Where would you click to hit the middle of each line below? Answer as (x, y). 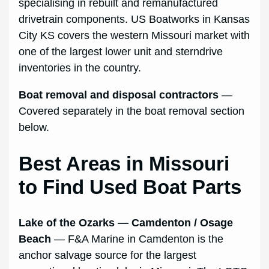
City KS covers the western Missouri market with (134, 35)
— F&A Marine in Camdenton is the (138, 239)
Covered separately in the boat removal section (132, 111)
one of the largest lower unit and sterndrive (121, 51)
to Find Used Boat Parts (130, 187)
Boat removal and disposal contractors (119, 95)
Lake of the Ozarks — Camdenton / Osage (126, 223)
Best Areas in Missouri (124, 164)
